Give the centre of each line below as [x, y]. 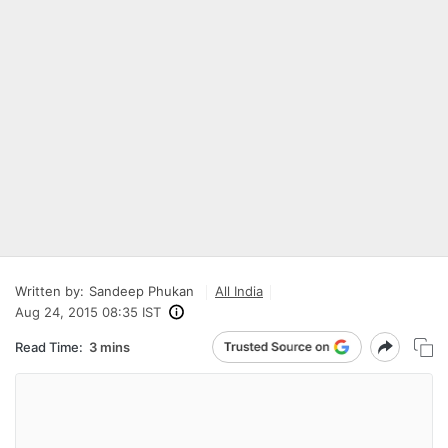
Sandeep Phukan [141, 291]
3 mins [109, 346]
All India [239, 291]
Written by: [49, 291]
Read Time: [49, 346]
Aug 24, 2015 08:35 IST [88, 312]
